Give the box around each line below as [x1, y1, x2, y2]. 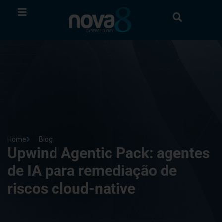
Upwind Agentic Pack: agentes [7, 144, 210, 162]
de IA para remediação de [7, 162, 177, 179]
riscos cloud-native [7, 179, 135, 197]
